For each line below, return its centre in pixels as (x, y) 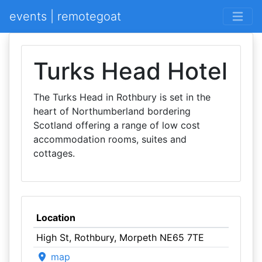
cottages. (54, 153)
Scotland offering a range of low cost (117, 125)
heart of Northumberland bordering (112, 111)
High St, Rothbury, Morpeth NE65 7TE (120, 237)
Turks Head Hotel (130, 71)
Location (56, 218)
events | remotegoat (65, 16)
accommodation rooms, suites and (110, 139)
